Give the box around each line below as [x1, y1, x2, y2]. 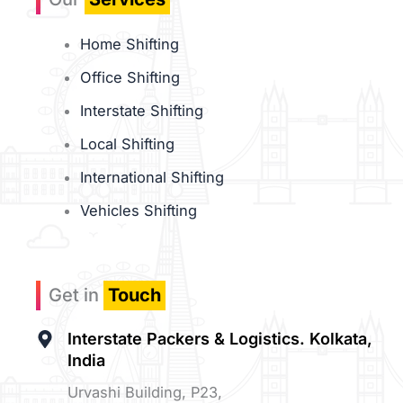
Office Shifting [80, 67, 181, 86]
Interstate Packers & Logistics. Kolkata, [67, 329, 372, 349]
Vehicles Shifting [80, 201, 198, 219]
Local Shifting [80, 134, 175, 153]
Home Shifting [80, 34, 180, 53]
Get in [49, 284, 103, 307]
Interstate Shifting [80, 101, 204, 120]
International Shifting [80, 167, 225, 186]
